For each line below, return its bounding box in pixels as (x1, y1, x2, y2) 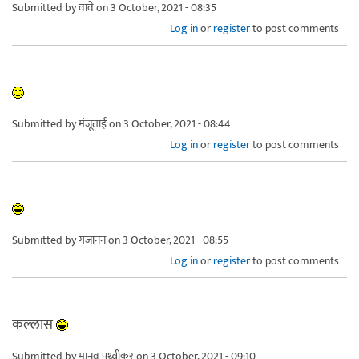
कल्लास (12, 312, 56, 337)
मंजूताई (79, 114, 107, 133)
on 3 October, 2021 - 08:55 (106, 230, 228, 249)
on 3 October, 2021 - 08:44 (107, 114, 231, 133)
